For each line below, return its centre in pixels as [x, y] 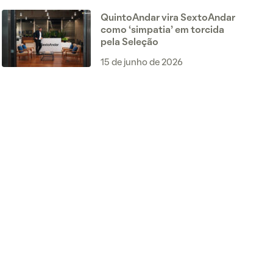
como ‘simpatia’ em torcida [162, 30]
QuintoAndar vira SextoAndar [168, 18]
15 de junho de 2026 [141, 63]
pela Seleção [129, 43]
